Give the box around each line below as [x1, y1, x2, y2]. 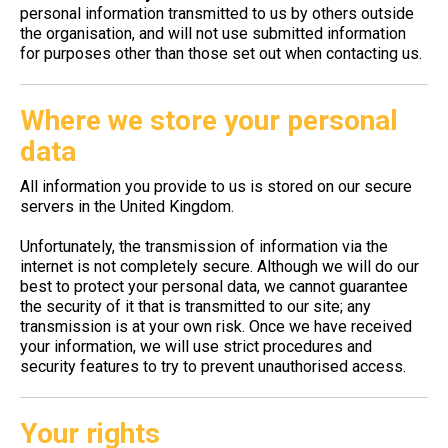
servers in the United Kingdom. [20, 197, 234, 216]
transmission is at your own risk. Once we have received [20, 317, 412, 336]
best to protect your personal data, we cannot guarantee [20, 277, 408, 296]
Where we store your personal [20, 104, 398, 137]
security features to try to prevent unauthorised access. [20, 357, 410, 376]
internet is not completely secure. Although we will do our [20, 257, 419, 276]
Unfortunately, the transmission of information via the [20, 237, 388, 256]
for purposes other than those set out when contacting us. [20, 44, 422, 63]
